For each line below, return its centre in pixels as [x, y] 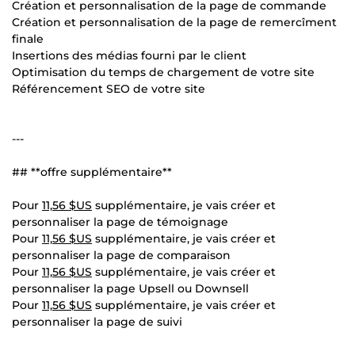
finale [28, 38]
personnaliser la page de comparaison [121, 255]
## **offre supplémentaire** [92, 172]
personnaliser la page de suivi [97, 321]
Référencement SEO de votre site [109, 88]
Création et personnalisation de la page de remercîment [174, 22]
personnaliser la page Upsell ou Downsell [130, 288]
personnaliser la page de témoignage [120, 221]
